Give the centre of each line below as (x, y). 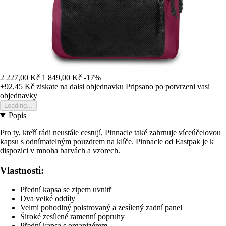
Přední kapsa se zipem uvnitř (66, 190)
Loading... (18, 105)
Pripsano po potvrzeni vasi (168, 86)
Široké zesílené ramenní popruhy (72, 217)
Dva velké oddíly (48, 199)
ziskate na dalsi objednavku (79, 86)
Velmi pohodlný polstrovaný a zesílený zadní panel (101, 208)
